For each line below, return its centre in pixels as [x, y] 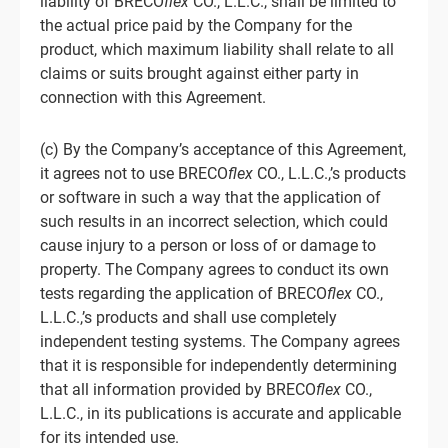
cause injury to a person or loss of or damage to [208, 245]
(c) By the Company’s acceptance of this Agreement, [223, 149]
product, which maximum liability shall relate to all [217, 49]
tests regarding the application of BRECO [183, 293]
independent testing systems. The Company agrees [220, 341]
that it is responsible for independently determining [218, 365]
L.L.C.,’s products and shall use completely [188, 317]
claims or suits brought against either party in [199, 73]
